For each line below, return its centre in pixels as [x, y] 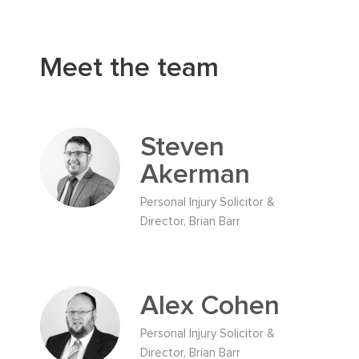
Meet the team [129, 68]
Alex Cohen [210, 306]
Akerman [195, 174]
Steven [182, 147]
